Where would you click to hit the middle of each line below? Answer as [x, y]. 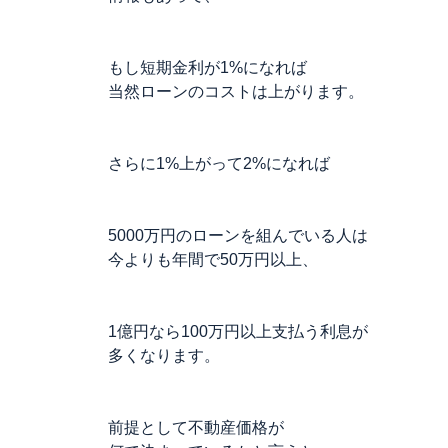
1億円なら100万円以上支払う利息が [238, 331]
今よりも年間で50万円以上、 [213, 259]
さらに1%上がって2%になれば [219, 163]
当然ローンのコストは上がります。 [236, 91]
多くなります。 [164, 355]
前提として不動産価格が [196, 427]
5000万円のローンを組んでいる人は [238, 235]
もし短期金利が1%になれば [207, 67]
